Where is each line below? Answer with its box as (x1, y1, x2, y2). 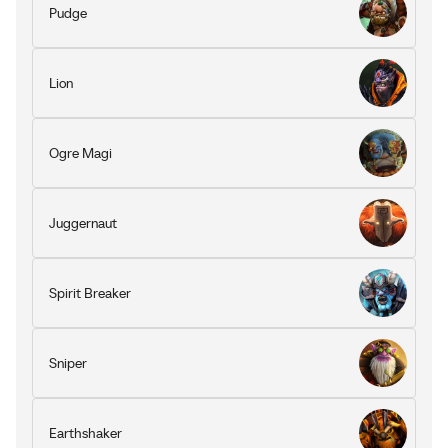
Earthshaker (49, 424, 122, 442)
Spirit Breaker (49, 284, 131, 302)
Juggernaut (49, 214, 117, 232)
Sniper (49, 354, 87, 372)
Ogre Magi (49, 144, 112, 162)
